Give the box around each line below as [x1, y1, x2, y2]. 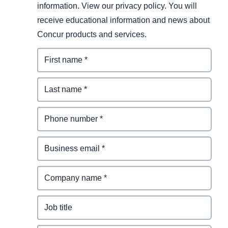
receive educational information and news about [37, 15, 210, 24]
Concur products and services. [37, 30, 147, 39]
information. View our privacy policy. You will [37, 1, 197, 10]
